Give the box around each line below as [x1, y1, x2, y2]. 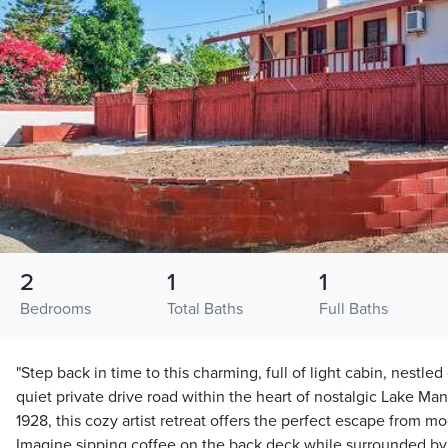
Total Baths [166, 299, 243, 320]
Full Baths [318, 299, 388, 320]
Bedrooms [20, 299, 91, 320]
